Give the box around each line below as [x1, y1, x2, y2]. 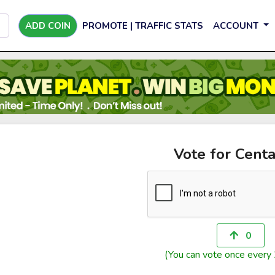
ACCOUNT [213, 19, 261, 32]
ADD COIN [25, 19, 71, 32]
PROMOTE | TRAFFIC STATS [82, 19, 203, 32]
